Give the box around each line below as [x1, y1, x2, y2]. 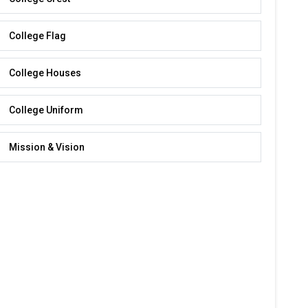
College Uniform [9, 104, 84, 115]
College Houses [9, 67, 82, 78]
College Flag [9, 30, 67, 41]
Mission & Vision [9, 142, 85, 153]
